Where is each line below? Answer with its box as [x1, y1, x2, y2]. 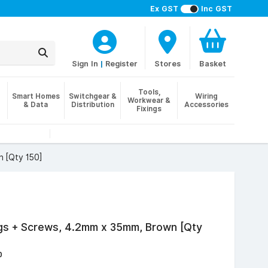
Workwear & [127, 96, 171, 105]
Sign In [72, 59, 98, 68]
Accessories [184, 100, 229, 109]
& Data [23, 100, 48, 109]
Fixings [136, 104, 162, 113]
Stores [154, 59, 181, 68]
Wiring [194, 92, 218, 100]
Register [105, 59, 138, 68]
